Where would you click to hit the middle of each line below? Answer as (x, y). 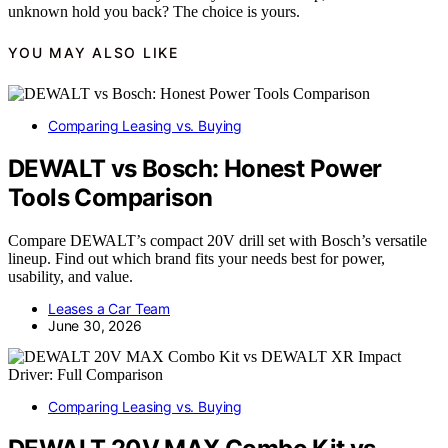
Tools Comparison (110, 197)
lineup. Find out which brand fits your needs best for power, (196, 258)
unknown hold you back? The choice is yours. (154, 11)
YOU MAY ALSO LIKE (93, 53)
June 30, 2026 (95, 325)
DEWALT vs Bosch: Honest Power (195, 168)
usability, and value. (70, 276)
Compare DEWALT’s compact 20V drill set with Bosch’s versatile (217, 240)
